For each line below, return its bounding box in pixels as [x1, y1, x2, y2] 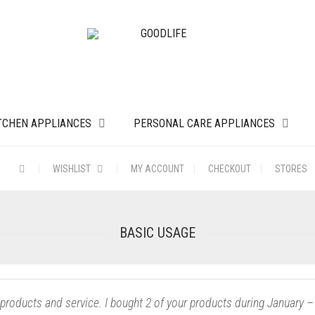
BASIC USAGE [120, 224, 195, 241]
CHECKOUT [207, 163, 251, 174]
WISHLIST [53, 163, 93, 174]
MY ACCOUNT [130, 163, 184, 174]
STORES [274, 163, 307, 174]
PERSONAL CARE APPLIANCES [134, 117, 275, 130]
